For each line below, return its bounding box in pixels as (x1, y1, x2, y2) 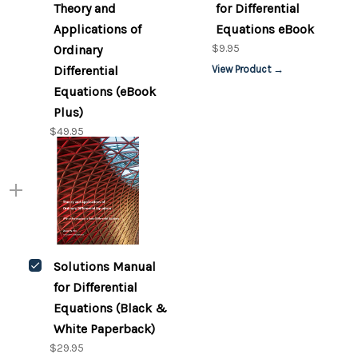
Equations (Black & (53, 300, 167, 316)
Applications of (53, 22, 141, 37)
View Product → (211, 63, 284, 75)
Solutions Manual (53, 258, 156, 274)
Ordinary (53, 42, 102, 58)
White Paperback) (53, 320, 155, 336)
